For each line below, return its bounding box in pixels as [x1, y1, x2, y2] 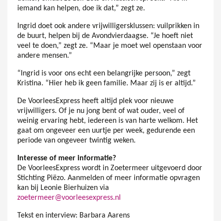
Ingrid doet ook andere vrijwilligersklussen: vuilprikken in [17, 22, 199, 31]
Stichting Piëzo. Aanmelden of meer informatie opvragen [17, 174, 200, 183]
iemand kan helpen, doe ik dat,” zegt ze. [17, 4, 145, 13]
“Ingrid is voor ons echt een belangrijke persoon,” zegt [17, 70, 190, 78]
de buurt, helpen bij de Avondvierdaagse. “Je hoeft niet [17, 32, 193, 40]
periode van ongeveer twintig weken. [17, 137, 136, 145]
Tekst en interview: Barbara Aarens [17, 212, 130, 220]
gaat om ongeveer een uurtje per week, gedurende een [17, 127, 195, 135]
